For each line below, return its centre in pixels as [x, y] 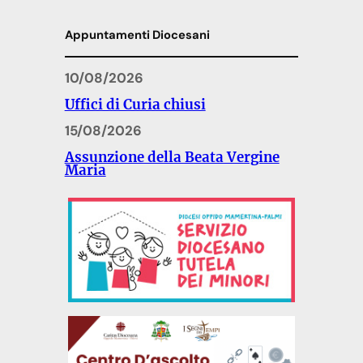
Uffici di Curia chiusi [135, 104]
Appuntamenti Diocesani [137, 35]
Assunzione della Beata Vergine [172, 158]
